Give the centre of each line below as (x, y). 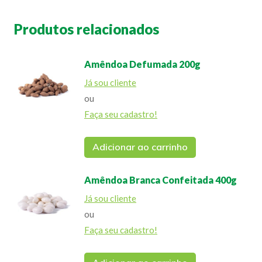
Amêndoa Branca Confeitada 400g (161, 180)
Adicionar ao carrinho (140, 146)
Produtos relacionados (87, 29)
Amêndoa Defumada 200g (142, 64)
